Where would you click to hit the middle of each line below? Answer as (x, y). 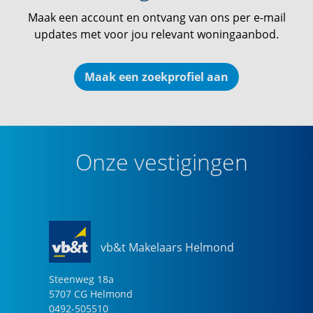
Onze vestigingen (162, 162)
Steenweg (72, 279)
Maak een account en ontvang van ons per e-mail (156, 17)
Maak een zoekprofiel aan (156, 77)
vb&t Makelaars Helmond (167, 248)
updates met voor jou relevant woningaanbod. (156, 34)
